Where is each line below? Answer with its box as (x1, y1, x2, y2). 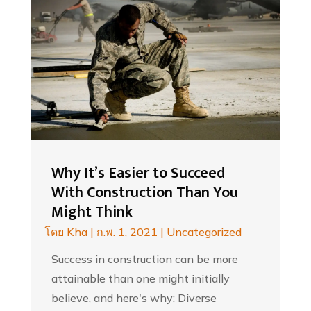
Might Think (51, 199, 133, 226)
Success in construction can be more (51, 252, 238, 267)
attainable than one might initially (51, 271, 230, 286)
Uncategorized (166, 225, 242, 239)
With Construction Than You (51, 180, 238, 206)
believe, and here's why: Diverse (51, 291, 217, 305)
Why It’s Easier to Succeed (51, 160, 225, 187)
